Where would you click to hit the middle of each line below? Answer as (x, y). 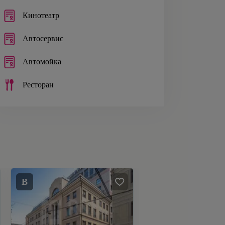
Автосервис (43, 39)
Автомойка (42, 62)
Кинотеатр (41, 16)
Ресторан (38, 85)
